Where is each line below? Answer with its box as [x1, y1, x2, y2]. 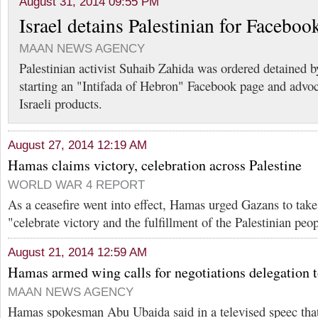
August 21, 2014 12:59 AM [8, 246, 147, 259]
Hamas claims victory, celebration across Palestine [8, 155, 302, 175]
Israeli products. [19, 94, 102, 112]
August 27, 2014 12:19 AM [8, 138, 147, 152]
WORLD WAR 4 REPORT [8, 178, 145, 192]
